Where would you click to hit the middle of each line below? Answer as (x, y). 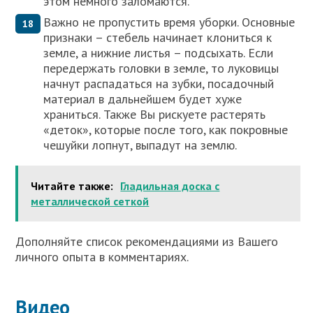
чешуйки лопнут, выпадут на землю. (140, 145)
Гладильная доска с (170, 185)
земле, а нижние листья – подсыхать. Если (159, 52)
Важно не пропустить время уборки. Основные (169, 22)
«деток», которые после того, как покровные (166, 129)
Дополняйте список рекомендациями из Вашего (147, 241)
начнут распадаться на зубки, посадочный (159, 83)
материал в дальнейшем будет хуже (143, 99)
